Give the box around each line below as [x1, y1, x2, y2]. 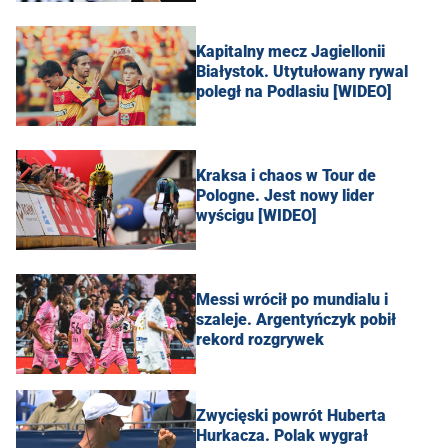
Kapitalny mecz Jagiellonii [196, 42, 385, 61]
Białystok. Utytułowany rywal [196, 62, 408, 81]
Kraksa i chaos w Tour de [196, 166, 376, 185]
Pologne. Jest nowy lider [196, 186, 374, 205]
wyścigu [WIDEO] [196, 206, 317, 225]
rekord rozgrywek [196, 330, 324, 349]
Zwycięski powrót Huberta [196, 406, 386, 425]
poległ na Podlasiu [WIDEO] [196, 82, 392, 101]
